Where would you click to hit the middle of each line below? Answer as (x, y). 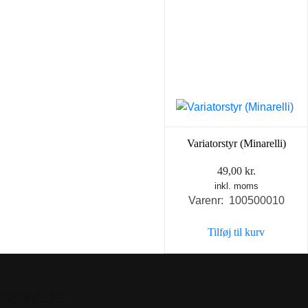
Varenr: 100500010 (236, 201)
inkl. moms (236, 186)
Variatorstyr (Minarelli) (236, 144)
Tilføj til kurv (236, 232)
